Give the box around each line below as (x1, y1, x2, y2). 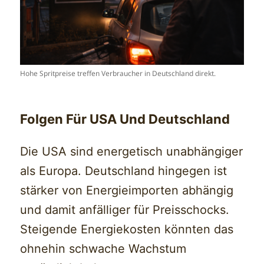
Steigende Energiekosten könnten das (20, 222, 234, 236)
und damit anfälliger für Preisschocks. (20, 202, 230, 217)
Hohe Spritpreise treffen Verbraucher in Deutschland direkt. (20, 68, 216, 78)
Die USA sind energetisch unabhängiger (20, 144, 243, 159)
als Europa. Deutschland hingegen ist (20, 163, 227, 178)
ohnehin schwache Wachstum (20, 241, 187, 256)
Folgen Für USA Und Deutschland (20, 111, 230, 127)
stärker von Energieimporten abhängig (20, 183, 234, 197)
